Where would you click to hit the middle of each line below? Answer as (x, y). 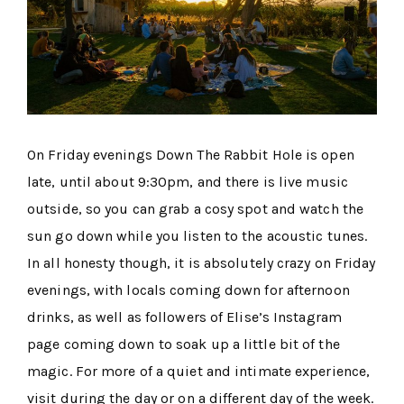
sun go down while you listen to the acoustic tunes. (197, 236)
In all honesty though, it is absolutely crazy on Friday (202, 263)
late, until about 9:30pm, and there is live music (188, 182)
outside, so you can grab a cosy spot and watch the (196, 209)
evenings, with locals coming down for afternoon (188, 290)
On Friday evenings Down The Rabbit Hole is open (191, 155)
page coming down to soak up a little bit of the (184, 344)
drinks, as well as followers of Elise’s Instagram (184, 317)
